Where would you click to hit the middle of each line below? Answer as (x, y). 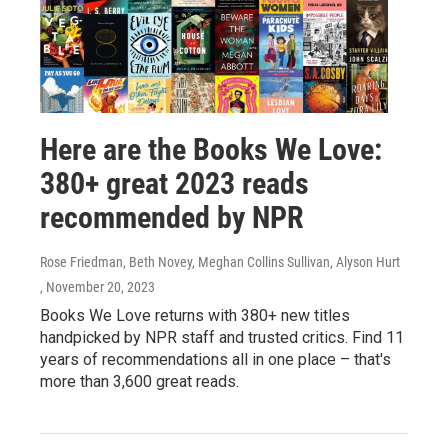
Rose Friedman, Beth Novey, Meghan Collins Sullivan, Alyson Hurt (220, 261)
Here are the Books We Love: (211, 149)
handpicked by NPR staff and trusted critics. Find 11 (222, 337)
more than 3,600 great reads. (139, 381)
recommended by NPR (172, 217)
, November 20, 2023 (97, 286)
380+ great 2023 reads (174, 183)
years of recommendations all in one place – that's (215, 359)
